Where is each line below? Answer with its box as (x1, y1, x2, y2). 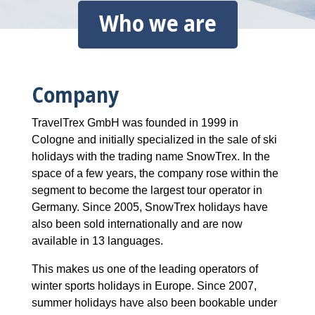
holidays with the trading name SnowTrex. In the (31, 150, 270, 163)
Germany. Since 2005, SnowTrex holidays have (31, 201, 268, 214)
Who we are (98, 8, 217, 39)
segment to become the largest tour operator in (31, 184, 262, 197)
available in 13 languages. (31, 235, 163, 247)
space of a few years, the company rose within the (31, 167, 278, 180)
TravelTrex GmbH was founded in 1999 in (31, 117, 238, 129)
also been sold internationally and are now (31, 218, 243, 231)
